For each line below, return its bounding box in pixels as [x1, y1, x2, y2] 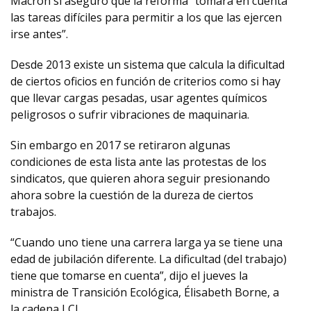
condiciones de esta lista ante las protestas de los [10, 154, 267, 169]
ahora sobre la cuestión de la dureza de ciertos [10, 187, 253, 203]
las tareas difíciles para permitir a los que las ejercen [10, 10, 282, 25]
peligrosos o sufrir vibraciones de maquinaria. [10, 107, 249, 122]
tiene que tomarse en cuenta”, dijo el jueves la [10, 268, 248, 283]
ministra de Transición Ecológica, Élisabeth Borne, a [10, 285, 279, 300]
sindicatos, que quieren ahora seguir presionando [10, 171, 270, 186]
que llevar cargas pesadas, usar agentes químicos [10, 90, 267, 106]
